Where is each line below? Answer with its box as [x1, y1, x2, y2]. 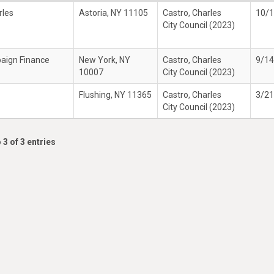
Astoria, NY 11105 [79, 8, 148, 18]
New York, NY [79, 55, 130, 65]
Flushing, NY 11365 [79, 90, 152, 100]
